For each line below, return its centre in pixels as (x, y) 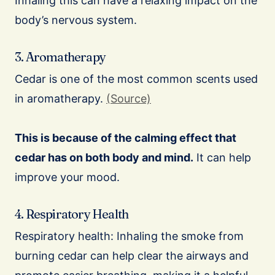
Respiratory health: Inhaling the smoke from (129, 236)
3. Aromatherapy (60, 57)
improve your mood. (67, 177)
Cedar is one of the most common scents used (136, 79)
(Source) (129, 99)
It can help (222, 158)
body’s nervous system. (76, 20)
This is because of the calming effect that (126, 138)
